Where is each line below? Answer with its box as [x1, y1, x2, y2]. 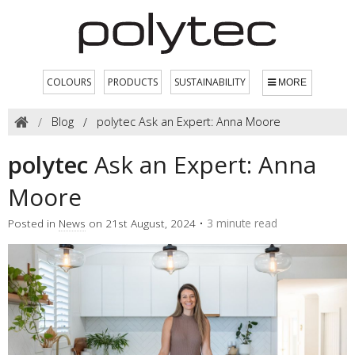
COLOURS [47, 74, 91, 89]
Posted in [8, 215, 59, 231]
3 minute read [207, 215, 277, 231]
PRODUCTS [108, 74, 158, 89]
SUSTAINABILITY [174, 74, 246, 89]
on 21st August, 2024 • [86, 215, 207, 231]
